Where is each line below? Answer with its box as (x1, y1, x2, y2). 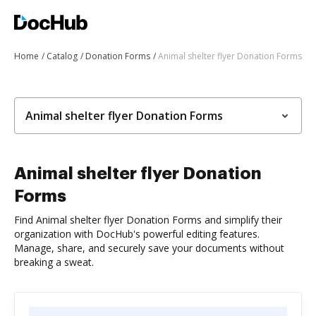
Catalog (47, 50, 78, 62)
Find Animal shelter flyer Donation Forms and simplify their (14, 213, 282, 226)
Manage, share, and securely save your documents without (14, 241, 284, 255)
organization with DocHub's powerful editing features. (14, 227, 260, 241)
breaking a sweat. (14, 255, 94, 269)
